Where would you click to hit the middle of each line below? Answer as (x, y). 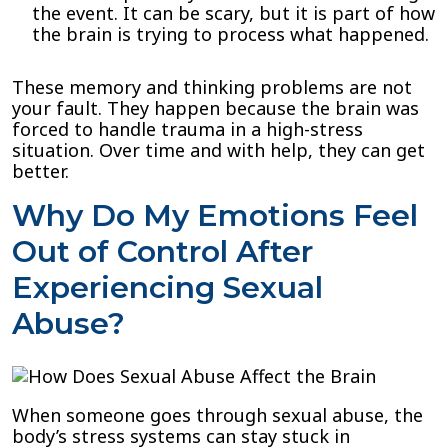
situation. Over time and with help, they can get (218, 150)
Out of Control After (162, 251)
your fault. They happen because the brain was (215, 108)
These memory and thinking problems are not (212, 87)
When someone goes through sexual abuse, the (217, 415)
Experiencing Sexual (167, 287)
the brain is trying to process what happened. (230, 34)
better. (40, 171)
